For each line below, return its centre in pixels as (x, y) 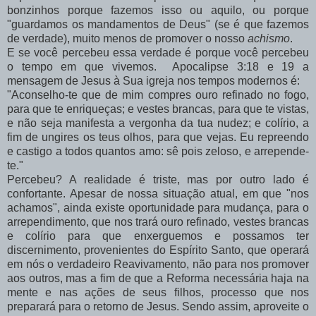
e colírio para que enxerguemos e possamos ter (158, 236)
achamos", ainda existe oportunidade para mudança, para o (158, 208)
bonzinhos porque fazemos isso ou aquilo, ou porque (158, 11)
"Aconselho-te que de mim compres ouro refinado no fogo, (158, 95)
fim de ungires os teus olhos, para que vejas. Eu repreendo (158, 138)
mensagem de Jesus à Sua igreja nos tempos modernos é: (153, 81)
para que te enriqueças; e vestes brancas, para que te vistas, (158, 109)
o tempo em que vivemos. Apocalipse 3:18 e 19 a (158, 67)
